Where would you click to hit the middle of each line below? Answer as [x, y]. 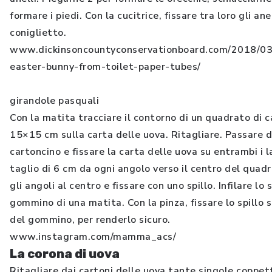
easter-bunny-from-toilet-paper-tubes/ [105, 66]
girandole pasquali [54, 100]
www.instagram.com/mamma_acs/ [93, 236]
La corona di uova [65, 253]
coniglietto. [38, 32]
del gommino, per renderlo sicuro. [90, 219]
